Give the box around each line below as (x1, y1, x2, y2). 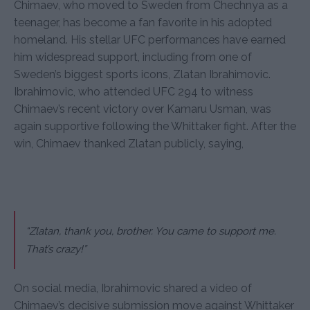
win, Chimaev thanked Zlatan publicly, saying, (14, 136, 244, 150)
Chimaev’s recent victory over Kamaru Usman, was (14, 102, 271, 116)
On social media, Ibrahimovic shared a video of (14, 281, 252, 295)
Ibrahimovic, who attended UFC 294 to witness (14, 84, 253, 98)
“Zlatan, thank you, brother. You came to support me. (26, 224, 276, 237)
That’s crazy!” (26, 242, 86, 255)
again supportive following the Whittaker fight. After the (14, 119, 296, 133)
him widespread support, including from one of (14, 50, 252, 64)
